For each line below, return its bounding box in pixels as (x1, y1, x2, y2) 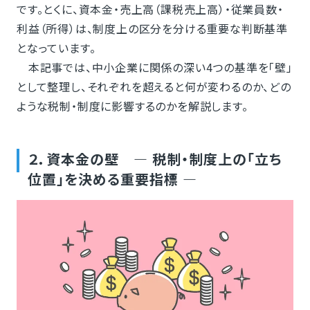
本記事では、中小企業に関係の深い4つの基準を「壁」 (16, 58, 293, 75)
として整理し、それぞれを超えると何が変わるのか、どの (16, 77, 291, 95)
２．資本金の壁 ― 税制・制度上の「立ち (27, 148, 282, 169)
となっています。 (16, 39, 96, 56)
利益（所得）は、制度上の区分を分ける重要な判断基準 (16, 19, 288, 37)
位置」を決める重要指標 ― (27, 168, 197, 189)
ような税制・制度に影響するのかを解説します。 (16, 97, 248, 114)
